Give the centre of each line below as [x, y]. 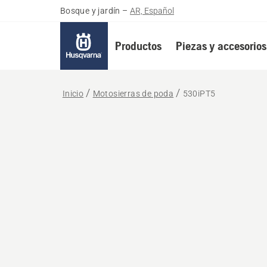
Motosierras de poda [133, 94]
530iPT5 [199, 94]
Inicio [73, 94]
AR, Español [152, 11]
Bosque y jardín [90, 11]
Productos [138, 46]
